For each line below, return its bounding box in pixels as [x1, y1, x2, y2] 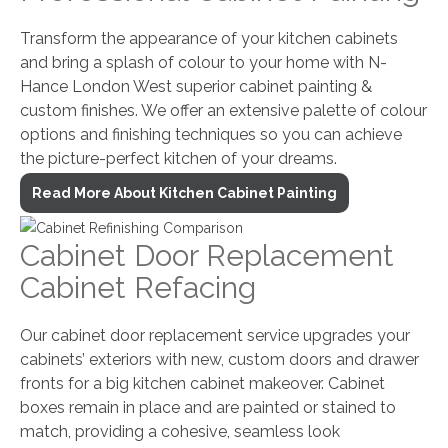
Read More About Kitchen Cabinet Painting [32, 185, 337, 202]
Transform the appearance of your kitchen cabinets [20, 29, 398, 49]
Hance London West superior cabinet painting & [20, 77, 372, 97]
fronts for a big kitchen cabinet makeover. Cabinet [20, 374, 385, 394]
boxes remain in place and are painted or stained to [20, 398, 396, 418]
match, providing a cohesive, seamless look [20, 422, 340, 442]
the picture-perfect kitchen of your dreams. [20, 149, 337, 169]
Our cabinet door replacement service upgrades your [20, 326, 410, 346]
